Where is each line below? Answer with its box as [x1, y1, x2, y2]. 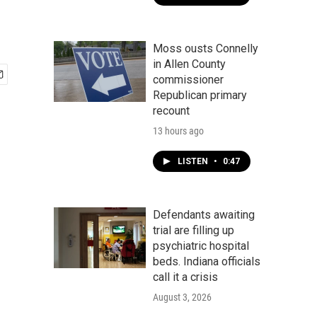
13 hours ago [153, 125, 204, 137]
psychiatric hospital [153, 239, 249, 253]
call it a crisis [153, 270, 218, 284]
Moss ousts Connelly [153, 42, 258, 55]
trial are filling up [153, 224, 234, 237]
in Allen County [153, 57, 226, 71]
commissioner [153, 73, 224, 86]
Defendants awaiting [153, 208, 255, 221]
